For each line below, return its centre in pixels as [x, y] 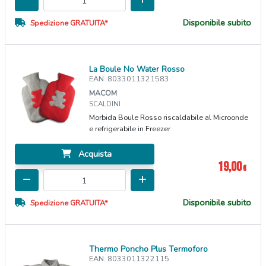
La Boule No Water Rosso [137, 69]
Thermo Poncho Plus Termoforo [149, 249]
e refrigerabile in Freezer [130, 129]
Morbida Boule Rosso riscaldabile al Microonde [169, 118]
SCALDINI [105, 104]
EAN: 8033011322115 [129, 259]
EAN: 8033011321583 [129, 79]
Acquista [94, 154]
